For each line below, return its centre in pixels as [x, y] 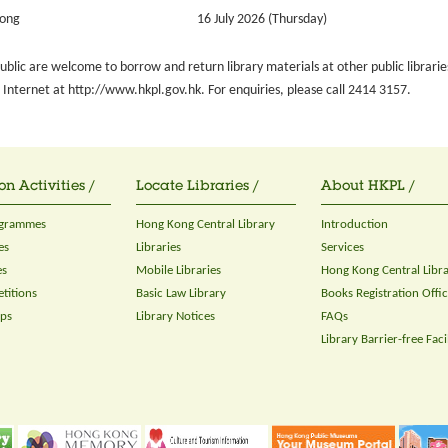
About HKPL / [368, 187]
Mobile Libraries [178, 270]
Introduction [354, 224]
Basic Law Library [181, 293]
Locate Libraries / [197, 187]
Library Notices [175, 316]
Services [342, 247]
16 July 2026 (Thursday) [262, 19]
